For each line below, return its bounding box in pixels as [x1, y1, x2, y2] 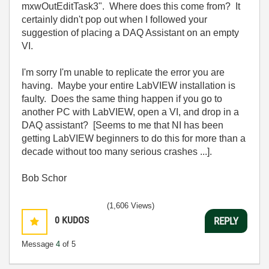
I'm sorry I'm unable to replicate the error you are [22, 67, 225, 77]
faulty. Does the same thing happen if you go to [22, 94, 222, 104]
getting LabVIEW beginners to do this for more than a [22, 133, 246, 144]
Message [22, 240, 56, 249]
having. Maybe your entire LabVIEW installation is [22, 80, 235, 91]
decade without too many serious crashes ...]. [22, 147, 212, 157]
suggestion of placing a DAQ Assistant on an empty [22, 28, 239, 38]
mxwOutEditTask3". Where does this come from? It [22, 1, 240, 11]
